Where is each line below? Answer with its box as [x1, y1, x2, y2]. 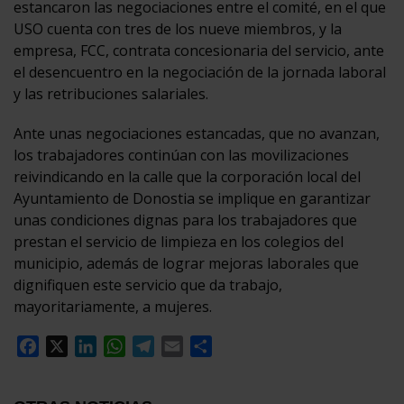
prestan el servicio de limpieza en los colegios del [14, 232, 344, 252]
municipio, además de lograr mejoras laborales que [14, 253, 359, 273]
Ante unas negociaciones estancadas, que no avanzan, [14, 124, 380, 143]
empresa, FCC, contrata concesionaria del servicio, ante [14, 41, 384, 60]
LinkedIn [96, 336, 155, 356]
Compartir [212, 336, 281, 356]
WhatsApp [125, 336, 196, 356]
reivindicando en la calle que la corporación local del [14, 167, 361, 187]
